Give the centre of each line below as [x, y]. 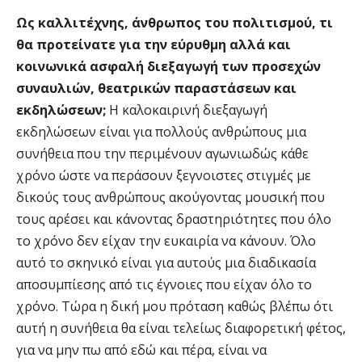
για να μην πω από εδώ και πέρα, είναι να [141, 350]
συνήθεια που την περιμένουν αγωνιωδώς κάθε [162, 154]
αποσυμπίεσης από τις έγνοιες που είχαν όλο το [164, 285]
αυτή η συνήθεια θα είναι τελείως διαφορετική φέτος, [181, 328]
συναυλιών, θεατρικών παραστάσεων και [156, 88]
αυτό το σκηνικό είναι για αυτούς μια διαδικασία [166, 263]
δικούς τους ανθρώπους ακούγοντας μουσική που [170, 198]
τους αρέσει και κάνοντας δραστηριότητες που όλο [174, 219]
